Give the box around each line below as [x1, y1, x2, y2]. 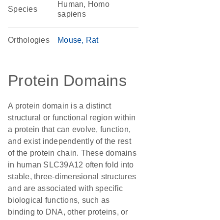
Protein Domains [8, 72, 127, 89]
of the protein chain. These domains [8, 149, 137, 157]
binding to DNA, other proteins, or [8, 208, 128, 216]
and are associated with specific [8, 184, 123, 192]
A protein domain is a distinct [8, 102, 111, 110]
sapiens [57, 10, 86, 18]
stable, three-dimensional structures [8, 172, 136, 181]
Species [8, 5, 37, 13]
